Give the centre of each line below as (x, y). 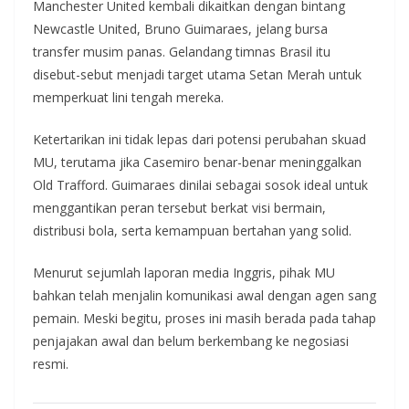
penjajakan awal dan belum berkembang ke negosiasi (191, 341)
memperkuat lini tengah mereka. (128, 97)
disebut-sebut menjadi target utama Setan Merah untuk (197, 74)
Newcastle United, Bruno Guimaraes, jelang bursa (180, 29)
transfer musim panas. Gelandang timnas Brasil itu (182, 52)
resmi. (51, 364)
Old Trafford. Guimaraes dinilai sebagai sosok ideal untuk (200, 185)
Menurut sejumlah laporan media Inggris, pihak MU (184, 273)
